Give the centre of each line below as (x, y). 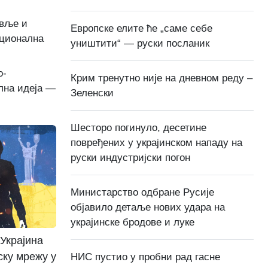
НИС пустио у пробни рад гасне (145, 257)
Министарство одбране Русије (142, 192)
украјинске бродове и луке (133, 222)
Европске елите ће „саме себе (141, 28)
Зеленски (92, 93)
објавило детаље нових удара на (148, 207)
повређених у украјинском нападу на (156, 142)
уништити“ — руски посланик (140, 43)
